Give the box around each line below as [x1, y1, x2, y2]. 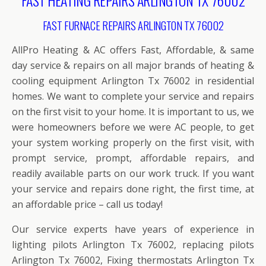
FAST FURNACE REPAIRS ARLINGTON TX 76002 [42, 17, 224, 34]
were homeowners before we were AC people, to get [12, 121, 254, 134]
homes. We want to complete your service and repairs [12, 90, 254, 103]
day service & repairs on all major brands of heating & [12, 59, 254, 72]
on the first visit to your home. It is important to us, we [12, 105, 254, 119]
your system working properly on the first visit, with [12, 136, 254, 150]
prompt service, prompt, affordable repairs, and [12, 151, 254, 165]
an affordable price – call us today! [12, 198, 163, 211]
